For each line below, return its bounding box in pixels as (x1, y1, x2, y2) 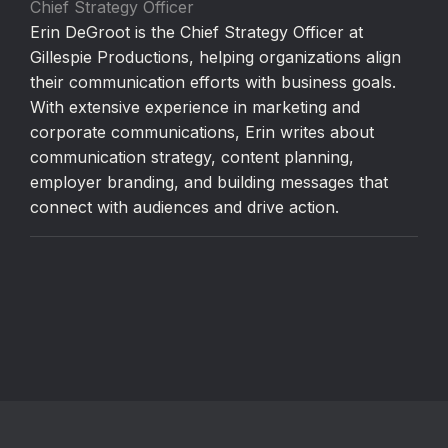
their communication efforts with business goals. (30, 72, 397, 93)
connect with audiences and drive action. (30, 197, 340, 218)
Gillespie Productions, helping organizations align (30, 47, 402, 68)
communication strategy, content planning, (30, 147, 355, 168)
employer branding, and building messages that (30, 172, 389, 193)
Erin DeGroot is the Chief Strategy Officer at (30, 22, 364, 43)
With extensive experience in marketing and (30, 97, 361, 118)
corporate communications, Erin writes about (30, 122, 375, 143)
